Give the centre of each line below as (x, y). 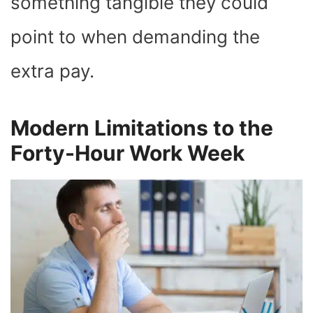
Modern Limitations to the (142, 128)
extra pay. (55, 71)
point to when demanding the (135, 37)
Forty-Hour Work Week (128, 153)
